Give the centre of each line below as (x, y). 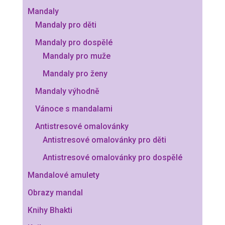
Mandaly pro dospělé (74, 42)
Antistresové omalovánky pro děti (104, 140)
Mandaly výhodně (67, 91)
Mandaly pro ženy (75, 73)
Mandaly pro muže (76, 56)
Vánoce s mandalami (74, 108)
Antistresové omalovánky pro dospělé (112, 157)
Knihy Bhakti (50, 210)
